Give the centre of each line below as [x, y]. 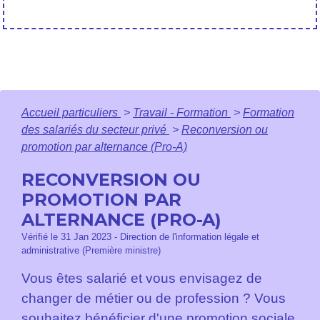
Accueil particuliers [71, 112]
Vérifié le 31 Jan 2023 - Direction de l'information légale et [140, 236]
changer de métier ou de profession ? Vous [154, 298]
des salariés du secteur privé [95, 129]
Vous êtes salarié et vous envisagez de [142, 278]
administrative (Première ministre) [91, 250]
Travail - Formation [182, 112]
